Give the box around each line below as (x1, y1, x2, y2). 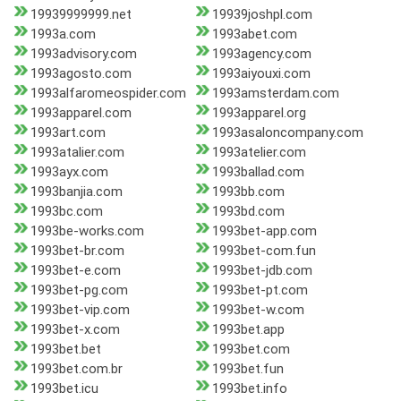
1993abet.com (211, 26, 297, 43)
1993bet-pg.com (30, 282, 128, 299)
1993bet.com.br (30, 361, 123, 378)
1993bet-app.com (211, 223, 317, 240)
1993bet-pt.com (211, 282, 308, 299)
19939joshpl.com (211, 6, 312, 23)
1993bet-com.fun (211, 243, 316, 260)
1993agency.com (211, 46, 311, 63)
